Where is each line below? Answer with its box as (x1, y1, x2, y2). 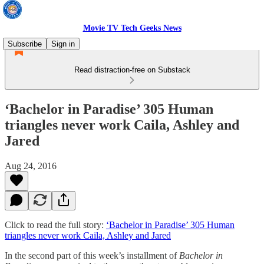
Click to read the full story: (5, 219, 106, 230)
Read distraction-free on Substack (74, 65, 190, 74)
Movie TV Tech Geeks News (82, 24, 181, 32)
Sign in (51, 39, 75, 48)
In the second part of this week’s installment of (5, 250, 179, 260)
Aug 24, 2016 (5, 160, 57, 171)
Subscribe (8, 39, 42, 48)
